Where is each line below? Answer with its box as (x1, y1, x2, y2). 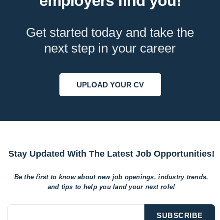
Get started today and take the (26, 25, 194, 40)
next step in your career (44, 40, 176, 55)
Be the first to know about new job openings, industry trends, (14, 173, 209, 181)
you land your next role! (99, 183, 175, 191)
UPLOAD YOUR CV (76, 80, 144, 89)
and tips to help (47, 183, 100, 191)
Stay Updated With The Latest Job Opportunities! (8, 148, 215, 159)
